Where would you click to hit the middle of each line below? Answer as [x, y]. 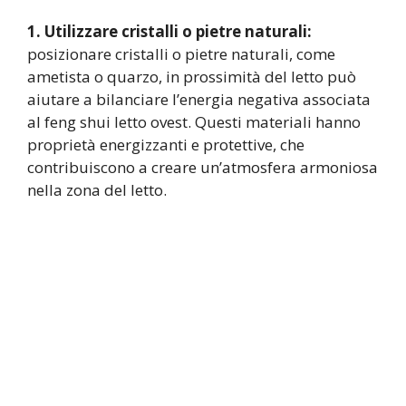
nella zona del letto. [97, 190]
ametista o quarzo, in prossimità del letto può [192, 77]
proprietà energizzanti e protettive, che [166, 145]
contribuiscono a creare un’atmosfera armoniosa [203, 168]
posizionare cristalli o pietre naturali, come [181, 54]
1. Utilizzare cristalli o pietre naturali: [169, 32]
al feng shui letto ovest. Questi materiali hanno [194, 122]
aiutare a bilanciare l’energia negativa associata [199, 100]
